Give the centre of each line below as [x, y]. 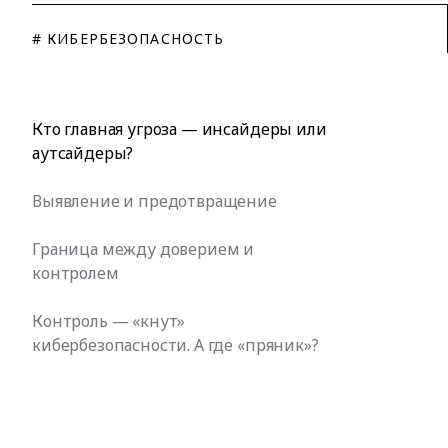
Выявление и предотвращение [154, 201]
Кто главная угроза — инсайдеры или [179, 129]
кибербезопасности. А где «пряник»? [175, 345]
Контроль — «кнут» [109, 321]
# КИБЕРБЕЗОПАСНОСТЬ [128, 38]
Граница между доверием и [143, 249]
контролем [75, 273]
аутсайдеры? [83, 153]
